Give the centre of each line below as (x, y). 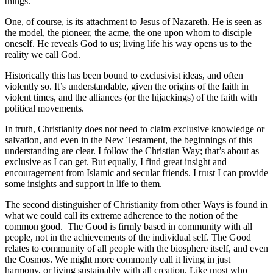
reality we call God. (43, 54)
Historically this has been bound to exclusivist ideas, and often (124, 75)
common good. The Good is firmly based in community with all (129, 226)
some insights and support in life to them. (83, 183)
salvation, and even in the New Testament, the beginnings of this (129, 140)
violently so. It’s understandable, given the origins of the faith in (127, 86)
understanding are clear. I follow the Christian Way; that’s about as (132, 151)
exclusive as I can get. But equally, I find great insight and (116, 161)
